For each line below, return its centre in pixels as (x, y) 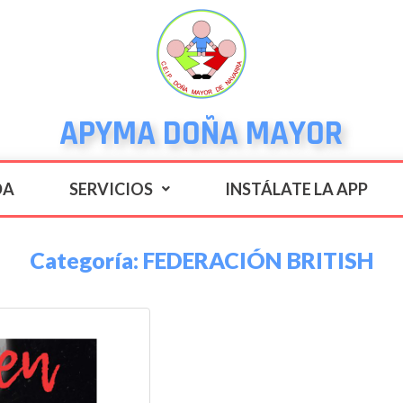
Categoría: (86, 260)
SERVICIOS (111, 189)
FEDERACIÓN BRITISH (258, 260)
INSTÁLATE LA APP (296, 189)
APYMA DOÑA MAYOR (201, 134)
